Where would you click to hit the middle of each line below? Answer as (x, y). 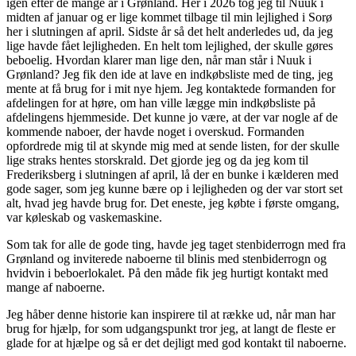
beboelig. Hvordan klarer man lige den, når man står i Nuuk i (159, 60)
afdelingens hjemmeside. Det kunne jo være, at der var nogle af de (172, 117)
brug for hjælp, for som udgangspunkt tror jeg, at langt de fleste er (171, 328)
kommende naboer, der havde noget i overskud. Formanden (155, 131)
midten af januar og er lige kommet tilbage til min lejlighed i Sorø (169, 17)
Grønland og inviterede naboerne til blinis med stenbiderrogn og (166, 258)
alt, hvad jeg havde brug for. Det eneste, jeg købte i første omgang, (173, 203)
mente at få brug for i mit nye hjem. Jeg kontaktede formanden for (171, 88)
